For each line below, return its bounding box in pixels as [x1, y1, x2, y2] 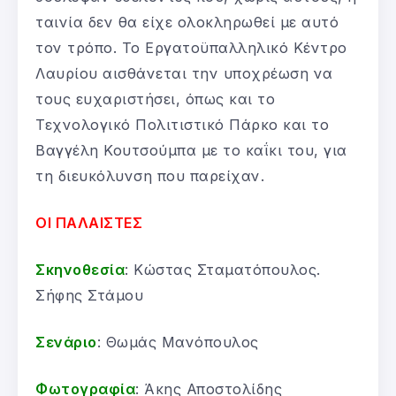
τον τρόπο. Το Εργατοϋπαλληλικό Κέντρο [35, 39, 347, 57]
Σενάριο [35, 333, 97, 352]
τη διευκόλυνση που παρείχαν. [35, 167, 264, 186]
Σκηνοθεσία [35, 261, 125, 279]
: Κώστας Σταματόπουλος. [125, 261, 321, 279]
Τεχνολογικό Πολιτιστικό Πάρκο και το [35, 116, 329, 134]
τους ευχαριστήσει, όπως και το [35, 90, 275, 109]
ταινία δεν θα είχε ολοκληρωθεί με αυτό [35, 13, 339, 32]
